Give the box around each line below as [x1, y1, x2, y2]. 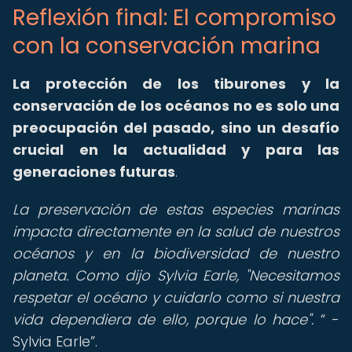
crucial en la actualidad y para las [13, 140, 339, 159]
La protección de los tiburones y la [13, 74, 339, 93]
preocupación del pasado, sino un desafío [13, 118, 339, 137]
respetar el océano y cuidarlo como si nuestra [13, 288, 339, 307]
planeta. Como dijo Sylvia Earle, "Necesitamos [13, 266, 339, 285]
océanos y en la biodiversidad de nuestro [13, 244, 339, 263]
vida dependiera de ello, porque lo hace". [13, 310, 313, 329]
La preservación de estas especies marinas [13, 200, 339, 219]
